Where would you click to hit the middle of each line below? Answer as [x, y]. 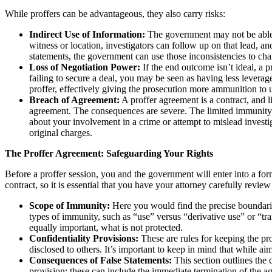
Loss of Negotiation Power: [85, 67]
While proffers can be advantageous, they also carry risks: [115, 13]
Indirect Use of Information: [87, 34]
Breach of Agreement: [74, 100]
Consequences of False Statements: [100, 260]
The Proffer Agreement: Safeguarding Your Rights [109, 153]
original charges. [61, 132]
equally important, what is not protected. [106, 227]
